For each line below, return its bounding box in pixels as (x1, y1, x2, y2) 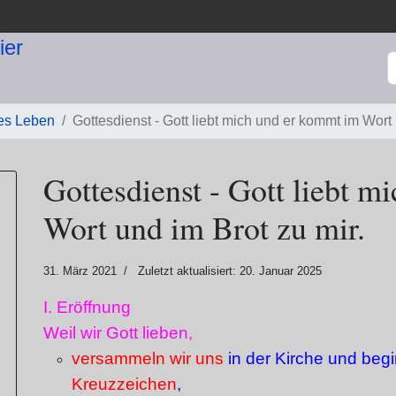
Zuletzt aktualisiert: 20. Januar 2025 (138, 264, 322, 278)
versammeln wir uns (72, 349, 224, 368)
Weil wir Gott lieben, (43, 324, 193, 342)
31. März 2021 (43, 264, 117, 278)
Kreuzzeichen (72, 375, 177, 393)
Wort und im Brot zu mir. (43, 206, 365, 248)
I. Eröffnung (43, 298, 131, 316)
